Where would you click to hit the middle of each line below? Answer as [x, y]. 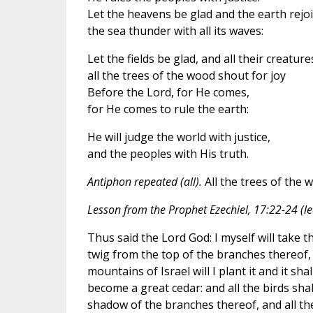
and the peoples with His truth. [168, 153]
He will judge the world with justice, [179, 137]
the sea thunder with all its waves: [175, 30]
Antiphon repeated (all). [144, 181]
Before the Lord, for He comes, [168, 92]
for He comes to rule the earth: [168, 109]
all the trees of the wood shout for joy [186, 75]
